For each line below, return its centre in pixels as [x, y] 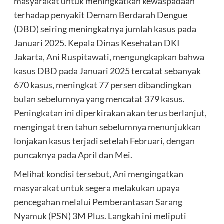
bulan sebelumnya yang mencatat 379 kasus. [99, 99]
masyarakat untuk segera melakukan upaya [97, 188]
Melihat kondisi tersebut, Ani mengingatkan [98, 174]
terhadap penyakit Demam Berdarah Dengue [100, 15]
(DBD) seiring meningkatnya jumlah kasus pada [105, 29]
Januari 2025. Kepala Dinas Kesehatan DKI [97, 43]
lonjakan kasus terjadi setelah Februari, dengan [104, 141]
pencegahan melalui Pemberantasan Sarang [98, 202]
